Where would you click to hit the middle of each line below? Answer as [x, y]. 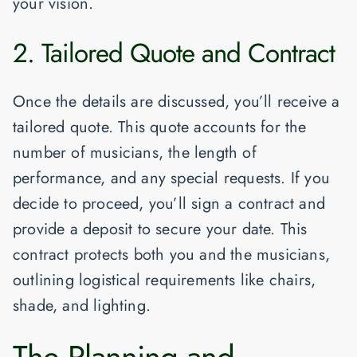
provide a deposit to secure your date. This [160, 229]
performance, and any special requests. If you [172, 178]
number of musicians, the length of [135, 152]
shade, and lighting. [82, 305]
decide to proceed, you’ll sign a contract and [169, 203]
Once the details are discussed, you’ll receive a [177, 101]
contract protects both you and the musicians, [172, 254]
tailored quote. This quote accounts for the [160, 127]
